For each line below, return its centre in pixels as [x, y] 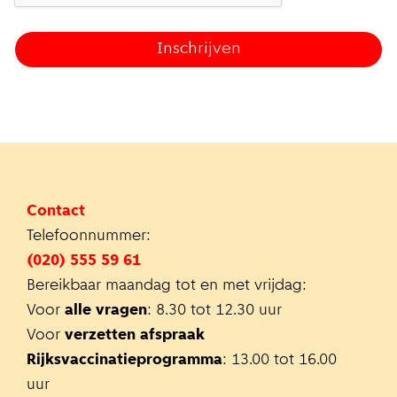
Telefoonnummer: [91, 236]
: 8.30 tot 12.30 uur [214, 310]
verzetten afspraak [135, 335]
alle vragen [106, 310]
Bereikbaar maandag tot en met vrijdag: [167, 285]
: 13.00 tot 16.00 [280, 360]
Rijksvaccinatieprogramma [125, 360]
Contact [56, 211]
